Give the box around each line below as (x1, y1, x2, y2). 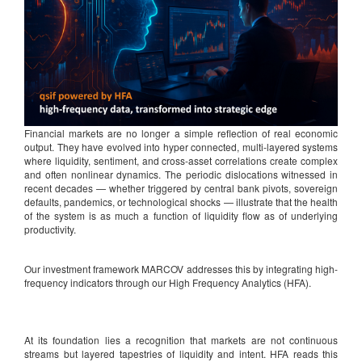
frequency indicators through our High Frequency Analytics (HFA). (24, 275, 311, 289)
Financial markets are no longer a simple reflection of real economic (24, 125, 338, 140)
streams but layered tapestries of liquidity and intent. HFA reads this (24, 346, 338, 360)
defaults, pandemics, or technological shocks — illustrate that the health (24, 194, 338, 208)
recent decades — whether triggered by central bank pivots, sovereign (24, 180, 338, 195)
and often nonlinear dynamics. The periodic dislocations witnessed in (24, 166, 338, 181)
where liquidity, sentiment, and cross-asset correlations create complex (24, 153, 338, 167)
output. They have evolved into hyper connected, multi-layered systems (24, 139, 338, 154)
